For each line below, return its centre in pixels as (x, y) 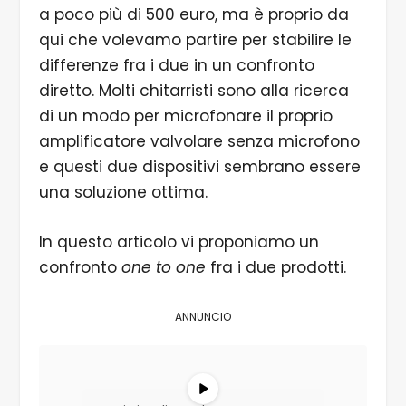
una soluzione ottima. (123, 192)
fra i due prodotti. (278, 268)
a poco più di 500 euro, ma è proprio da (193, 14)
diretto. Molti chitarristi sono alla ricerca (193, 90)
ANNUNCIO (203, 317)
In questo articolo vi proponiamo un (179, 242)
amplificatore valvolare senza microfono (199, 141)
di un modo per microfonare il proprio (185, 116)
